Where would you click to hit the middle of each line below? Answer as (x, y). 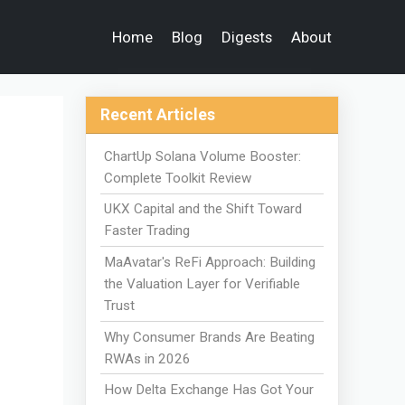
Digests (247, 37)
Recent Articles (157, 115)
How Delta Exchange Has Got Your (209, 390)
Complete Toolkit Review (178, 178)
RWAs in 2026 (148, 358)
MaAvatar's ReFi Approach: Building (210, 262)
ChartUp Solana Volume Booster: (203, 156)
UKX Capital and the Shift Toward (203, 209)
